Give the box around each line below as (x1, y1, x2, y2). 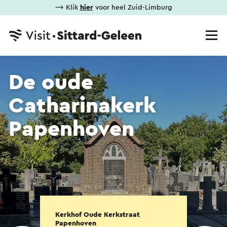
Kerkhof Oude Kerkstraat (55, 211, 140, 218)
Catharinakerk (9, 95, 156, 117)
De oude (9, 72, 93, 93)
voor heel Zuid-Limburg (93, 4, 172, 11)
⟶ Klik (55, 4, 80, 11)
